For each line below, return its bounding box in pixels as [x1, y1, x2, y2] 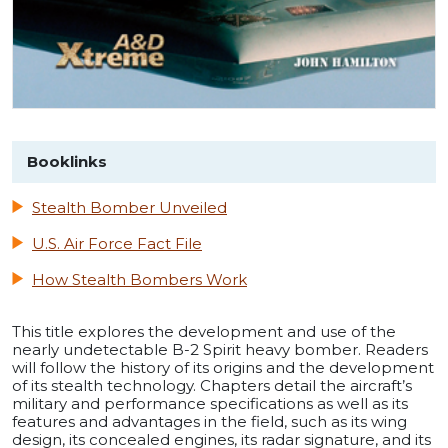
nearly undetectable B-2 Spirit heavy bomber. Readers [12, 340, 428, 360]
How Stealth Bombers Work [32, 270, 247, 290]
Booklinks [27, 152, 107, 172]
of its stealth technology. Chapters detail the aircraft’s [12, 376, 412, 396]
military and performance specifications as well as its [12, 394, 408, 414]
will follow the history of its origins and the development [12, 358, 434, 378]
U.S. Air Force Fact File [32, 234, 202, 254]
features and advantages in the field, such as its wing [12, 412, 407, 432]
